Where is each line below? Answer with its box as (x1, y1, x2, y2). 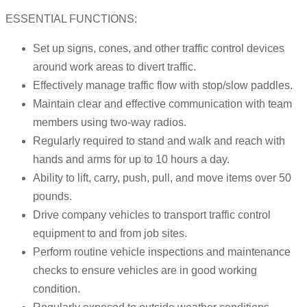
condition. (33, 283, 80, 295)
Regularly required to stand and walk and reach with (33, 135, 285, 147)
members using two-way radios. (33, 116, 186, 129)
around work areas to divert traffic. (33, 61, 196, 73)
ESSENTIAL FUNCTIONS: (5, 13, 137, 25)
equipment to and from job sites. (33, 228, 187, 240)
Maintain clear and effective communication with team (33, 98, 292, 110)
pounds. (33, 191, 72, 203)
